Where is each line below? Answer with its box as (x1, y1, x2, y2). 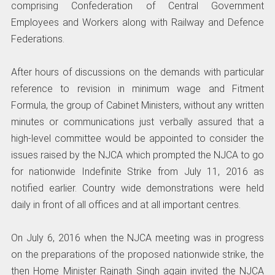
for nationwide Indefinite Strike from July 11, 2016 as (10, 166, 265, 178)
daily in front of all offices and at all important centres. (10, 199, 241, 211)
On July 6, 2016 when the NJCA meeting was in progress (10, 232, 265, 244)
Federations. (10, 33, 64, 45)
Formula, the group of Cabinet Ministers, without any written (10, 99, 265, 112)
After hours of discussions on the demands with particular (10, 66, 265, 79)
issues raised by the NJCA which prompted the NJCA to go (10, 149, 265, 161)
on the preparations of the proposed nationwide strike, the (10, 249, 265, 261)
